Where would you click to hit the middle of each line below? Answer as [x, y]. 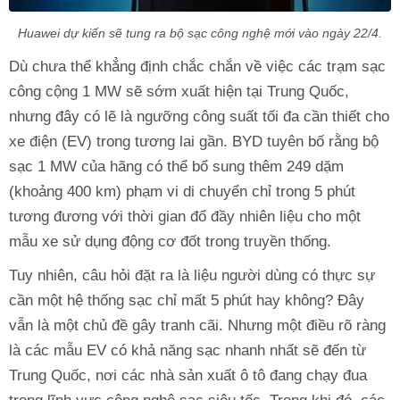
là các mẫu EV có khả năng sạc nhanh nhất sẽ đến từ [187, 350]
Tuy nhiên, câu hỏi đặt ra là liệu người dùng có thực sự [192, 275]
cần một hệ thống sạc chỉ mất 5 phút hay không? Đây [187, 300]
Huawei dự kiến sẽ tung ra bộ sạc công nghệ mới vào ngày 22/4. [200, 33]
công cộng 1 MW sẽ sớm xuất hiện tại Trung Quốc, [179, 91]
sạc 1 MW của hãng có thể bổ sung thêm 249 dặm [176, 166]
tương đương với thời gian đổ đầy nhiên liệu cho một [185, 216]
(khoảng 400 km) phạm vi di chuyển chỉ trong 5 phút [182, 191]
